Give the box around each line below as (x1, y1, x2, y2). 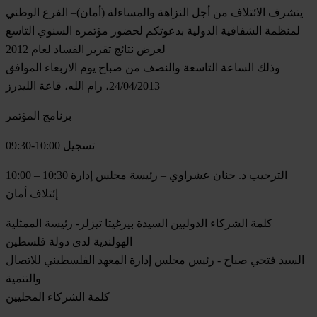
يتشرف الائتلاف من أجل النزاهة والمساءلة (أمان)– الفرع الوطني (6, 6, 303, 18)
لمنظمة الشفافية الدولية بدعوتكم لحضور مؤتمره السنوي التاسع (6, 24, 300, 37)
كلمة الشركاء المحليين (6, 290, 110, 303)
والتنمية (6, 272, 41, 284)
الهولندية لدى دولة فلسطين (6, 235, 132, 248)
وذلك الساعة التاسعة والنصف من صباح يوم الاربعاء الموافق (6, 61, 280, 74)
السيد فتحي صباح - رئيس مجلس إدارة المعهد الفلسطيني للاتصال (6, 253, 304, 266)
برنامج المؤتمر (6, 109, 71, 122)
